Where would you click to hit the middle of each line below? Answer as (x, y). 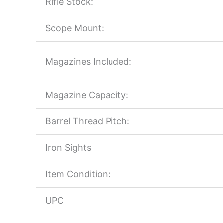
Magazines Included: (88, 62)
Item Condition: (78, 174)
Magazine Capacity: (87, 95)
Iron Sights (68, 148)
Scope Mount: (75, 28)
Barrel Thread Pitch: (87, 121)
